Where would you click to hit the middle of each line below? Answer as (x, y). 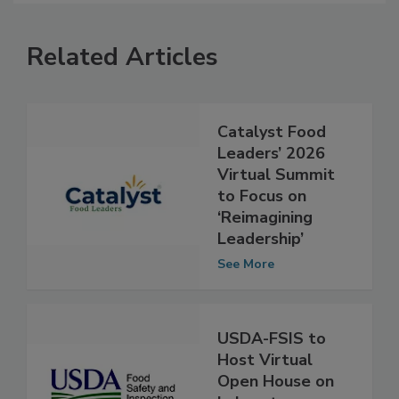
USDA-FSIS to (272, 358)
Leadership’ (261, 257)
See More (246, 282)
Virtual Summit (276, 193)
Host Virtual (265, 379)
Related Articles (122, 75)
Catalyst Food (272, 150)
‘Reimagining (265, 236)
